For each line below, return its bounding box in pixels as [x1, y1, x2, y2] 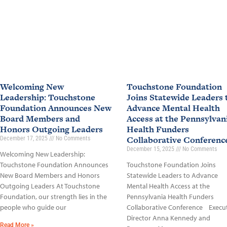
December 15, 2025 [126, 145, 176, 153]
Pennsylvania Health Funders [126, 192, 214, 201]
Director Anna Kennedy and [126, 213, 210, 222]
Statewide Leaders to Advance [126, 170, 218, 180]
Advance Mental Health [126, 101, 220, 114]
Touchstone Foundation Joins [126, 160, 216, 169]
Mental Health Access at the [126, 181, 210, 191]
